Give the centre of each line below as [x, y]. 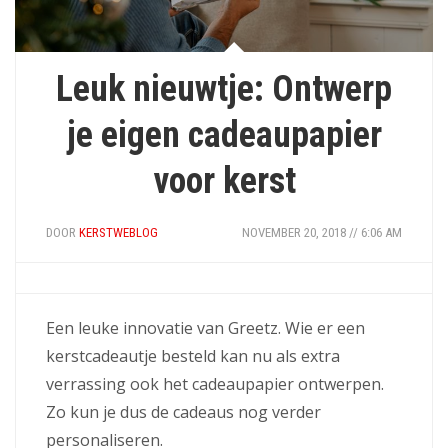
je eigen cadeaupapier [224, 134]
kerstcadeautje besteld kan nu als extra [193, 355]
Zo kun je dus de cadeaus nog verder [183, 411]
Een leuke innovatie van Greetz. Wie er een [205, 327]
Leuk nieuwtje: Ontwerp [224, 88]
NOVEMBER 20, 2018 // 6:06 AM [322, 232]
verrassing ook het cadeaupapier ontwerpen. [215, 383]
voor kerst [224, 180]
